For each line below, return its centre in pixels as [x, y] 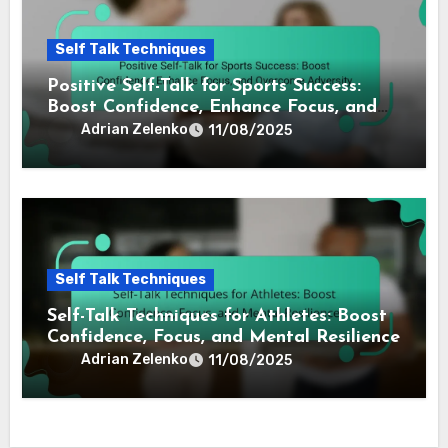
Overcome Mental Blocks [155, 72]
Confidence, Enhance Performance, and [215, 51]
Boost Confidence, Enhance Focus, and [212, 281]
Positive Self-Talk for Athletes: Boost [206, 30]
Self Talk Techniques [131, 223]
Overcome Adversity [135, 302]
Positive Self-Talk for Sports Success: [204, 260]
